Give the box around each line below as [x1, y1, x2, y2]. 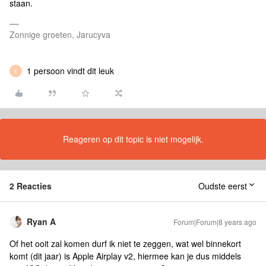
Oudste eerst [198, 180, 247, 192]
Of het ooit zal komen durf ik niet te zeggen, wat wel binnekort [9, 237, 241, 249]
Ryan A [27, 216, 56, 227]
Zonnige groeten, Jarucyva [9, 28, 110, 40]
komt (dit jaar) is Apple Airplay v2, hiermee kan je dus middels [9, 250, 241, 262]
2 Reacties [9, 180, 52, 192]
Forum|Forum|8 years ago [173, 217, 256, 227]
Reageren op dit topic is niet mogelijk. [62, 133, 204, 145]
